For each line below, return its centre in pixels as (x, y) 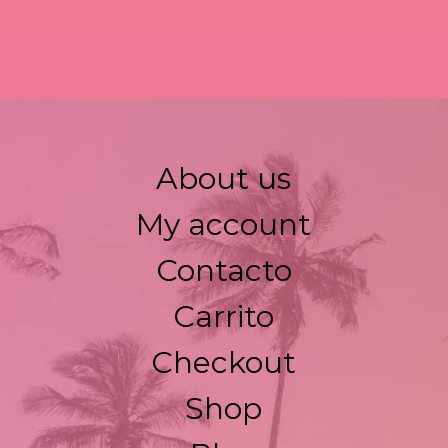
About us (224, 179)
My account (224, 225)
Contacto (223, 271)
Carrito (224, 317)
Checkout (224, 363)
